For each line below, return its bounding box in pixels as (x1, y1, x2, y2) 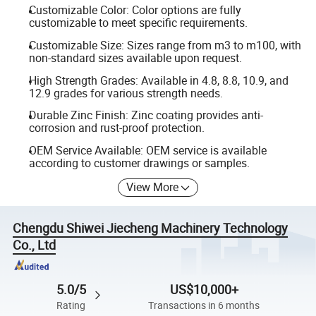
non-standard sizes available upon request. (28, 50, 242, 66)
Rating (56, 298, 86, 312)
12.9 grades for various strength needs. (28, 85, 223, 101)
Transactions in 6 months (148, 298, 260, 312)
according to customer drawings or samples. (28, 154, 250, 171)
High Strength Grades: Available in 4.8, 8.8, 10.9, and (28, 72, 288, 88)
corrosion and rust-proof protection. (28, 120, 205, 136)
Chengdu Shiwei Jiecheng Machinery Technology (13, 219, 288, 237)
